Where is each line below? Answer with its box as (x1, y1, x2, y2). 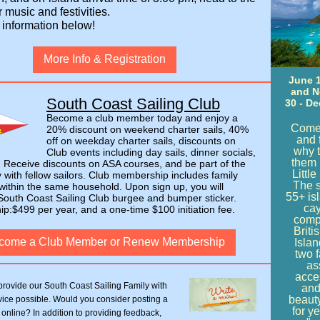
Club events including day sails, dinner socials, (46, 146, 256, 158)
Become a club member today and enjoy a (46, 112, 238, 124)
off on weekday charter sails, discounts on (46, 135, 236, 146)
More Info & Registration (44, 53, 166, 65)
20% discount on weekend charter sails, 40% (46, 124, 249, 135)
